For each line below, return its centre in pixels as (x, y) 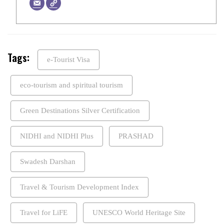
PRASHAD (136, 136)
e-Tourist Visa (68, 59)
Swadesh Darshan (48, 161)
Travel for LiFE (44, 212)
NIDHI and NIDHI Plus (57, 136)
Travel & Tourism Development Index (79, 187)
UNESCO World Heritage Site (139, 212)
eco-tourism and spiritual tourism (71, 85)
